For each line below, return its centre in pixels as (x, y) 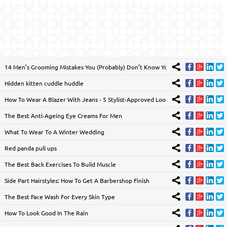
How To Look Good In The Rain (46, 213)
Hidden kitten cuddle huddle (44, 83)
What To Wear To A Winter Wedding (54, 131)
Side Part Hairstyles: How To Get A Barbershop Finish (77, 180)
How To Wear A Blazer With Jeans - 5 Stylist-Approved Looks (88, 99)
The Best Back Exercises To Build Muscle (60, 164)
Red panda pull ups (30, 148)
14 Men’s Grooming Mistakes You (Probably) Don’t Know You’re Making (102, 67)
